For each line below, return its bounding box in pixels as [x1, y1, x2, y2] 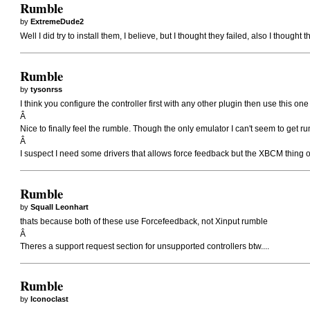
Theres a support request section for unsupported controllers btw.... [20, 241, 270, 252]
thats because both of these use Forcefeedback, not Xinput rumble [20, 217, 268, 227]
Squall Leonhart [30, 202, 89, 211]
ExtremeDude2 [30, 17, 84, 26]
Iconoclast [30, 295, 69, 304]
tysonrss [30, 84, 63, 93]
